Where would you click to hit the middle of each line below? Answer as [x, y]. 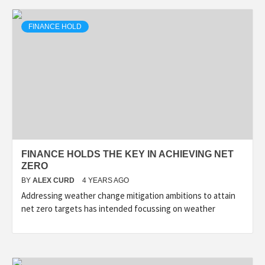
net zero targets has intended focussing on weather [118, 209]
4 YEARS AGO [106, 181]
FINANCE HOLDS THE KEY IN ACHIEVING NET [127, 154]
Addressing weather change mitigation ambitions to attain [128, 196]
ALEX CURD [54, 181]
